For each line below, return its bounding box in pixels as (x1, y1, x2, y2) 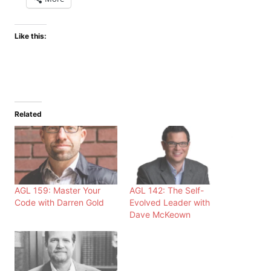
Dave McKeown (129, 209, 191, 220)
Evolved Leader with (129, 197, 210, 207)
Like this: (15, 31, 47, 41)
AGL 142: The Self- (129, 184, 204, 195)
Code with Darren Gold (15, 197, 104, 207)
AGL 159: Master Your (15, 184, 100, 195)
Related (15, 109, 42, 119)
